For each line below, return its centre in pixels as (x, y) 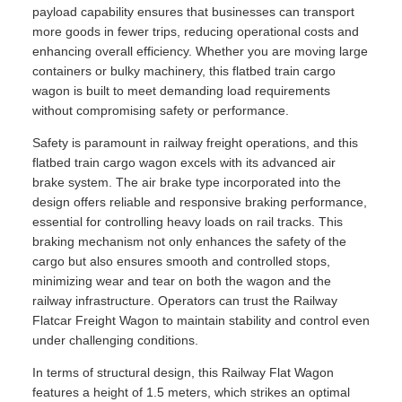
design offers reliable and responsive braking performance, (200, 202)
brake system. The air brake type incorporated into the (187, 183)
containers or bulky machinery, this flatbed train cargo (184, 71)
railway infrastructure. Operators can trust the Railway (185, 301)
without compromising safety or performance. (161, 111)
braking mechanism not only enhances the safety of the (189, 242)
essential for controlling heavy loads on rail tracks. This (188, 222)
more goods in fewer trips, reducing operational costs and (196, 32)
